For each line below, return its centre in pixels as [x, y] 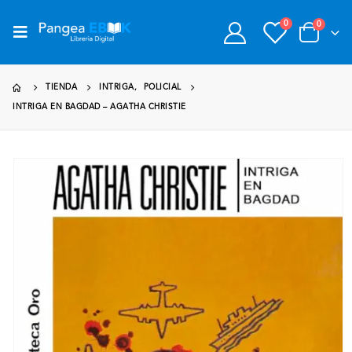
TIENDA [61, 87]
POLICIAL [162, 87]
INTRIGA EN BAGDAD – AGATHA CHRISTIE [99, 107]
